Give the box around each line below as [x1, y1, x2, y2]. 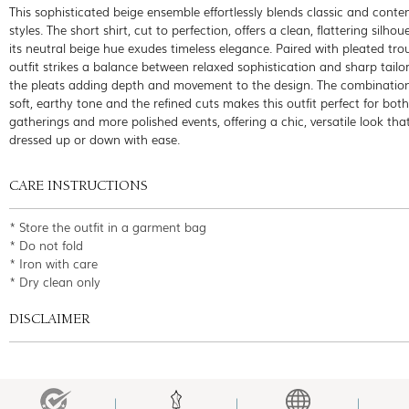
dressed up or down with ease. [9, 130, 180, 148]
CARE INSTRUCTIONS [9, 179, 148, 194]
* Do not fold [9, 236, 83, 254]
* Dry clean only [9, 272, 100, 290]
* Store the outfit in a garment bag [9, 217, 206, 236]
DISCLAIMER [9, 312, 89, 328]
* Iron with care [9, 254, 98, 272]
